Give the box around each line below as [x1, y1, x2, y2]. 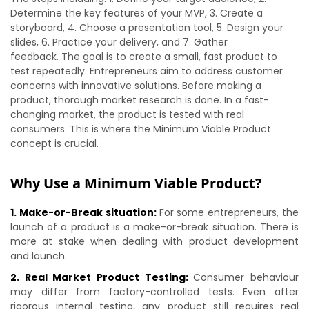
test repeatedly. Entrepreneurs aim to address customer [10, 64, 283, 78]
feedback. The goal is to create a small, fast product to [10, 50, 277, 63]
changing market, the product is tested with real [10, 108, 244, 121]
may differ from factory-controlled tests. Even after [10, 285, 299, 299]
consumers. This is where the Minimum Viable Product [10, 122, 271, 136]
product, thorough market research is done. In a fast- [10, 93, 269, 107]
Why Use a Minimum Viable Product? [10, 174, 262, 192]
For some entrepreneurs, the [159, 206, 299, 219]
